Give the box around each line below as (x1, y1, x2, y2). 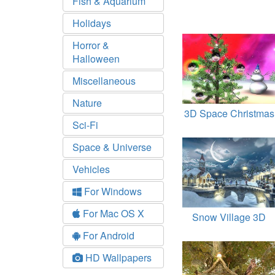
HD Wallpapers (83, 250, 152, 265)
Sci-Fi (72, 118, 98, 132)
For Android (80, 228, 134, 242)
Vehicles (72, 162, 110, 176)
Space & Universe (72, 140, 152, 154)
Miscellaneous (72, 74, 136, 88)
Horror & (72, 38, 109, 52)
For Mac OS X (80, 206, 144, 220)
